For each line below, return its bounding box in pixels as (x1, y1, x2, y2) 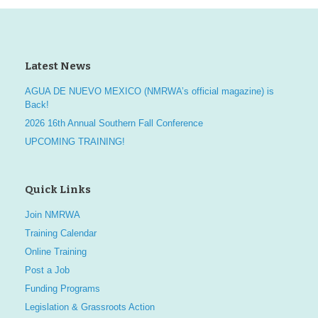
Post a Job (25, 265, 70, 275)
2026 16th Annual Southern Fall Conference (25, 118, 203, 128)
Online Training (25, 246, 87, 257)
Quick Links (25, 183, 91, 196)
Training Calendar (25, 228, 97, 238)
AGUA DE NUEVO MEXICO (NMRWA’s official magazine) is (25, 86, 274, 97)
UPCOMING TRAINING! (25, 136, 125, 147)
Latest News (25, 60, 91, 72)
